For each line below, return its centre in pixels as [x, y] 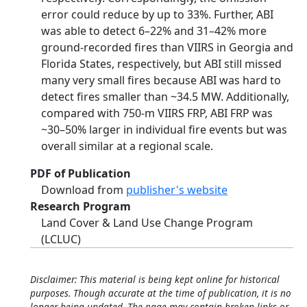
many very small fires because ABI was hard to [161, 80]
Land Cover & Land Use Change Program [147, 223]
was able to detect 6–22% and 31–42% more [154, 31]
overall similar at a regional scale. [127, 146]
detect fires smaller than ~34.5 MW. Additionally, [165, 97]
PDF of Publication [81, 173]
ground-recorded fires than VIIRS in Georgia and [167, 47]
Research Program [81, 206]
